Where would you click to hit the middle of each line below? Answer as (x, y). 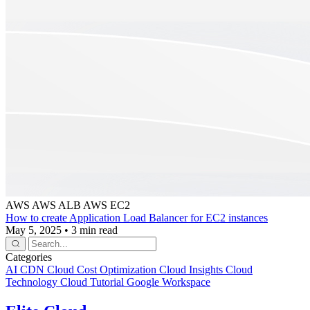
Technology (33, 282)
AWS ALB (56, 205)
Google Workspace (168, 282)
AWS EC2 (107, 205)
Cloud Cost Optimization (103, 269)
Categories (29, 257)
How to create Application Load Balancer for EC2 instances (137, 217)
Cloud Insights (192, 269)
